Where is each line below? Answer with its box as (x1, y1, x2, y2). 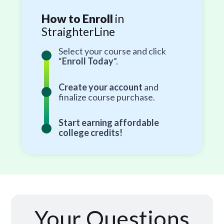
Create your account (58, 81, 142, 92)
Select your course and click (58, 45, 166, 57)
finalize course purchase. (58, 91, 155, 102)
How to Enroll (41, 11, 113, 26)
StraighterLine (41, 24, 115, 39)
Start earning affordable (58, 116, 159, 128)
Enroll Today (61, 55, 113, 67)
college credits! (58, 126, 122, 138)
